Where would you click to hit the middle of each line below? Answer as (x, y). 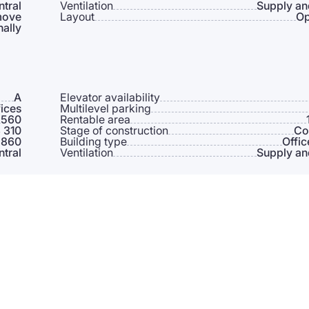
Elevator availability (110, 97)
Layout (77, 17)
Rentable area (95, 119)
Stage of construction (114, 130)
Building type (93, 141)
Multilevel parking (105, 108)
